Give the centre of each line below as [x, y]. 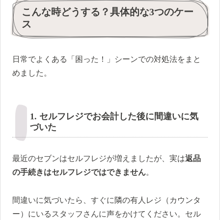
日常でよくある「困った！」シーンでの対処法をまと [107, 59]
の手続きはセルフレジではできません [79, 172]
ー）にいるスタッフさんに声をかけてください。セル [107, 214]
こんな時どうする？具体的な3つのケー [108, 12]
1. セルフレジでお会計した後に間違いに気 [114, 117]
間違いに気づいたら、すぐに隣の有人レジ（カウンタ [107, 200]
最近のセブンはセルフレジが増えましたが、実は [99, 159]
